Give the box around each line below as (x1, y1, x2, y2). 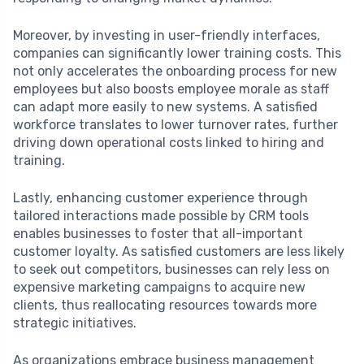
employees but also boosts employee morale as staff (13, 80, 329, 97)
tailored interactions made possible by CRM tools (13, 207, 309, 223)
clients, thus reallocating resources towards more (13, 297, 317, 313)
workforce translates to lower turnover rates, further (13, 116, 338, 132)
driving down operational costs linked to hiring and (13, 134, 324, 150)
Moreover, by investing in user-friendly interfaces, (13, 27, 320, 43)
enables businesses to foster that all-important (13, 225, 303, 241)
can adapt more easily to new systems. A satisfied (13, 98, 318, 115)
